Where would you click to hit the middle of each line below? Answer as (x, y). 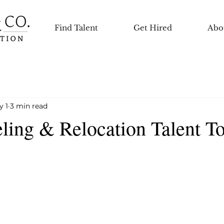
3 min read (29, 106)
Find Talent (76, 28)
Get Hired (153, 28)
